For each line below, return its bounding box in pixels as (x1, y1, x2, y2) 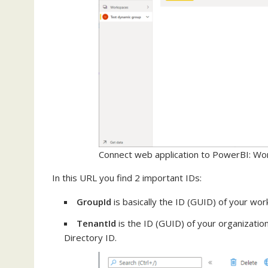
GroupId (77, 196, 111, 208)
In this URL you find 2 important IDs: (52, 172, 202, 184)
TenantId (77, 217, 116, 230)
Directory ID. (64, 232, 117, 244)
